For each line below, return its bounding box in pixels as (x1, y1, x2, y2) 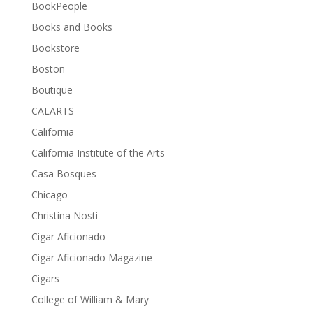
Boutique (31, 82, 73, 96)
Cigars (31, 271, 59, 285)
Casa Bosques (31, 166, 96, 180)
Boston (31, 61, 65, 75)
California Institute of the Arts (31, 145, 165, 159)
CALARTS (31, 103, 74, 117)
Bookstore (31, 41, 80, 54)
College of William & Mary (31, 292, 149, 306)
